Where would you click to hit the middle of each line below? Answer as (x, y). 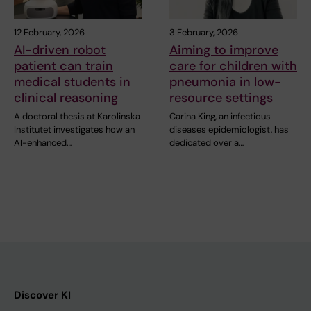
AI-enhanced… (43, 143)
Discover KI (42, 295)
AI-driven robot (60, 50)
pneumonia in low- (225, 82)
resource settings (221, 98)
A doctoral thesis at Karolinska (77, 117)
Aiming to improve (224, 50)
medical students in (72, 82)
